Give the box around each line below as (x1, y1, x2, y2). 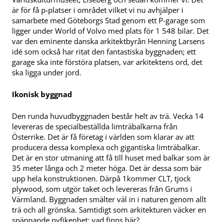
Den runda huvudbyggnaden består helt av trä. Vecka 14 (12, 111, 204, 121)
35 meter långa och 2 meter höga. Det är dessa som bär (12, 163, 202, 173)
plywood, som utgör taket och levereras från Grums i (12, 183, 192, 194)
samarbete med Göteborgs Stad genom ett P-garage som (12, 15, 205, 26)
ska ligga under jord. (12, 67, 81, 78)
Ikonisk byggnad (12, 89, 72, 100)
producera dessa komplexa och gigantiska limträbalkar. (12, 142, 200, 152)
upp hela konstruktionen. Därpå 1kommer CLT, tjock (12, 173, 191, 183)
